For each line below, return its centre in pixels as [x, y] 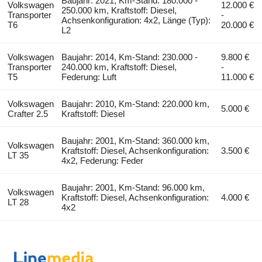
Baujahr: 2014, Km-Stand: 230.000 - [130, 57]
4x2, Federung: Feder [103, 160]
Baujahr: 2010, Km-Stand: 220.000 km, [136, 104]
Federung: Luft [89, 77]
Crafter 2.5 [27, 113]
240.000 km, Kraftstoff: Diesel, [119, 67]
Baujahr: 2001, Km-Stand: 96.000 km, [133, 187]
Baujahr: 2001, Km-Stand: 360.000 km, [136, 140]
